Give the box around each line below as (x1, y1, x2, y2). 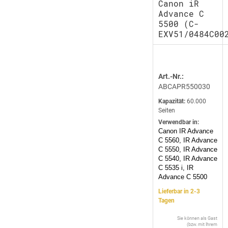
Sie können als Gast (177, 216, 217, 221)
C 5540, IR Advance (158, 155, 217, 163)
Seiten (158, 107, 175, 115)
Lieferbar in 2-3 (158, 188, 200, 195)
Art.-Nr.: (158, 72, 184, 81)
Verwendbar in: (158, 119, 199, 126)
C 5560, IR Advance (158, 136, 217, 145)
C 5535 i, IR (158, 164, 193, 172)
